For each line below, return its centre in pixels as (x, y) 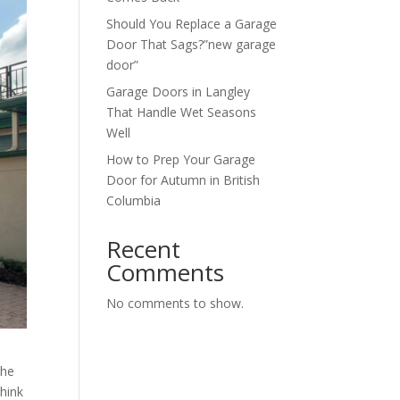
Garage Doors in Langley (179, 92)
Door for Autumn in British (183, 180)
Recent (144, 249)
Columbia (134, 200)
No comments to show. (175, 303)
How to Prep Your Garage (181, 159)
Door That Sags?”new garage (192, 44)
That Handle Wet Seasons (182, 112)
